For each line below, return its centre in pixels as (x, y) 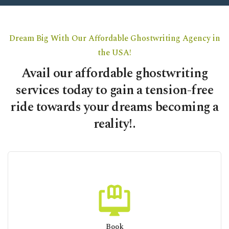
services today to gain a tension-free (114, 90)
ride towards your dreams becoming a (114, 107)
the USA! (114, 52)
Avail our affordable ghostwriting (114, 73)
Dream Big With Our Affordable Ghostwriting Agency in (114, 38)
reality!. (114, 124)
